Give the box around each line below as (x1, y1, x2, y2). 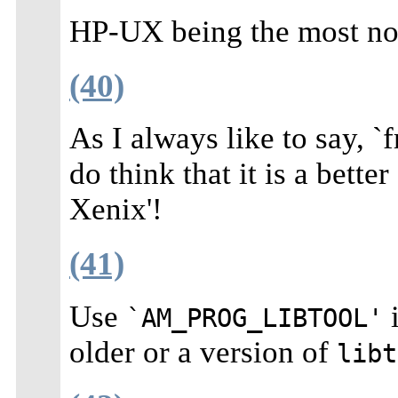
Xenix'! (69, 192, 163, 227)
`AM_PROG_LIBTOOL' (126, 302, 383, 333)
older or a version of (69, 334, 337, 370)
